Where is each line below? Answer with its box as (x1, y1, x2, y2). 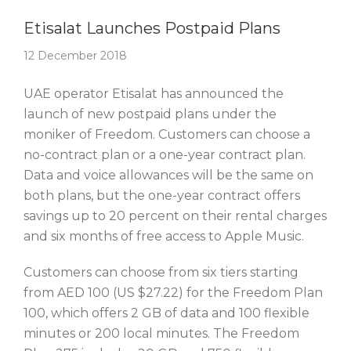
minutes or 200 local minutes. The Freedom (24, 326, 299, 341)
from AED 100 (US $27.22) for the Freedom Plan (24, 285, 323, 300)
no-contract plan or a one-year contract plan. (24, 147, 306, 162)
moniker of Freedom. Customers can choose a (24, 127, 310, 142)
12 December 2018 (24, 49, 127, 63)
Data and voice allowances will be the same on (24, 168, 313, 183)
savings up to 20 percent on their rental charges (24, 208, 327, 223)
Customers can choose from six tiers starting (24, 265, 299, 280)
